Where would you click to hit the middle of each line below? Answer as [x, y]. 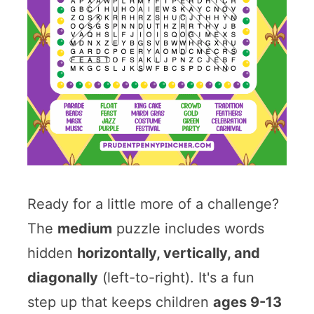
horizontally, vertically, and [168, 253]
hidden [52, 253]
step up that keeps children [120, 302]
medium [84, 228]
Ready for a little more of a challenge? [153, 204]
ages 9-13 [247, 302]
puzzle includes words [188, 228]
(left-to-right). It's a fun [176, 277]
